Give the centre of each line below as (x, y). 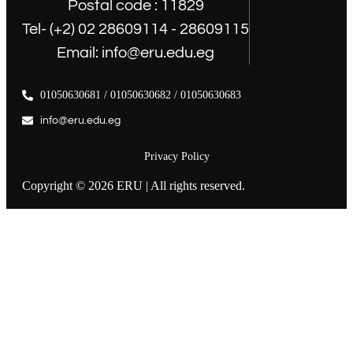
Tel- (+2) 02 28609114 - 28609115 (136, 30)
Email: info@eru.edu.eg (136, 53)
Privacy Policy (176, 156)
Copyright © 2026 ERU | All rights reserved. (134, 186)
